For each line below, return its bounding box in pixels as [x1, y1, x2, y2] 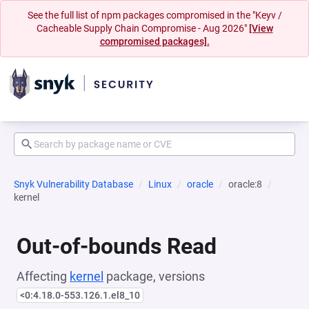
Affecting [17, 269, 70, 283]
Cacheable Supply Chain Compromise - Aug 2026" [36, 23, 249, 34]
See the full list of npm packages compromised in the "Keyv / [27, 10, 282, 21]
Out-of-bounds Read [17, 233, 217, 259]
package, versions [103, 269, 205, 283]
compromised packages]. [99, 36, 210, 47]
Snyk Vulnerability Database [14, 179, 133, 190]
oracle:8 [228, 179, 262, 190]
